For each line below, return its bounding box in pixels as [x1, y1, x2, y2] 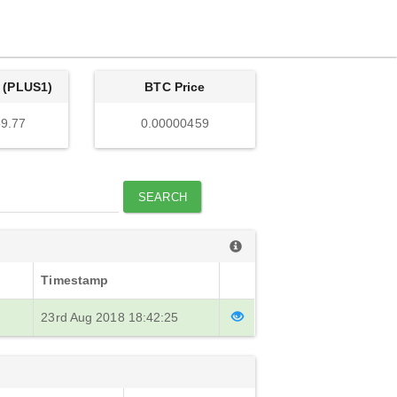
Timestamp [41, 273, 109, 287]
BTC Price [144, 80, 206, 94]
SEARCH [138, 190, 187, 204]
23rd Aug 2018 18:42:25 [41, 310, 179, 324]
